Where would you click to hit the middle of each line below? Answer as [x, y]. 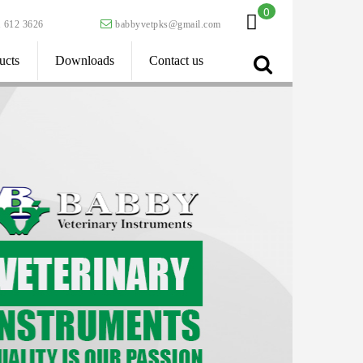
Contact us [177, 60]
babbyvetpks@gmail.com [168, 24]
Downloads [85, 60]
